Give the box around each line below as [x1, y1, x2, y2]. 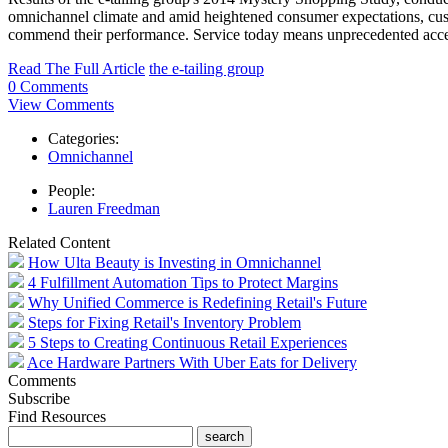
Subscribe [8, 390, 70, 408]
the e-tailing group [149, 60, 264, 78]
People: [48, 182, 95, 200]
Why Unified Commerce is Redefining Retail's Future [28, 294, 367, 312]
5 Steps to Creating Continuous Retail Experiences [28, 334, 347, 352]
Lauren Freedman [48, 200, 160, 218]
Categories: [48, 130, 119, 148]
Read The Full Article [8, 60, 145, 78]
